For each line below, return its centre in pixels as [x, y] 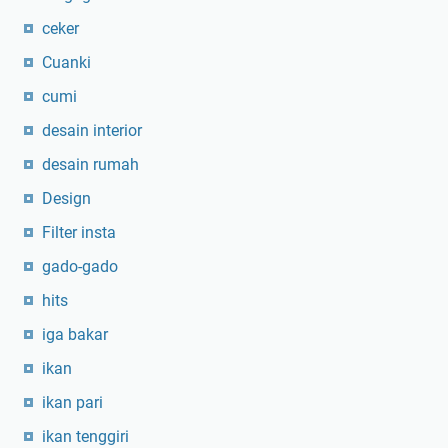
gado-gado [80, 266]
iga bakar [75, 334]
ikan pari [72, 402]
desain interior [92, 130]
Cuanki [66, 62]
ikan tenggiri [85, 436]
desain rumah [90, 164]
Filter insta [79, 232]
